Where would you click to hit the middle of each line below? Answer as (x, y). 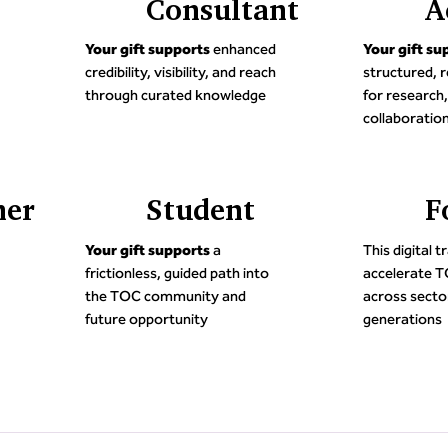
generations (403, 318)
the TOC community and (165, 295)
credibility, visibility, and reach (180, 72)
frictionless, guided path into (176, 272)
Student (201, 209)
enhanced (242, 49)
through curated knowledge (175, 95)
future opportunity (146, 318)
